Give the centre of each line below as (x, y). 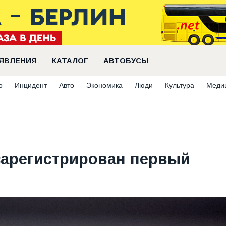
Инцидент (31, 85)
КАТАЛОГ (70, 61)
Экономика (104, 85)
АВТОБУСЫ (126, 61)
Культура (180, 85)
